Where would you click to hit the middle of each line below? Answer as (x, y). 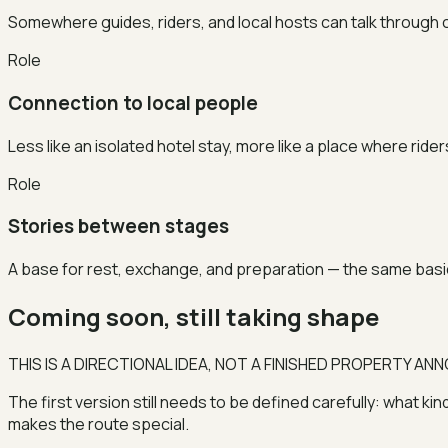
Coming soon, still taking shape (193, 317)
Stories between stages (118, 226)
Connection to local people (133, 103)
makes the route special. (98, 424)
